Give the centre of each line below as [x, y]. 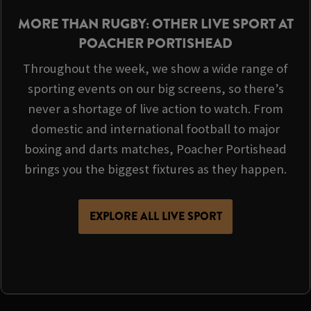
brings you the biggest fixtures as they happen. [155, 169]
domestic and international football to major [155, 129]
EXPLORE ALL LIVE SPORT [155, 217]
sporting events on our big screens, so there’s [155, 89]
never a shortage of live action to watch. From [155, 109]
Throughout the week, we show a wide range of [155, 69]
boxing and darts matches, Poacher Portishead [155, 149]
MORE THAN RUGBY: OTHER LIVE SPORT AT [155, 24]
